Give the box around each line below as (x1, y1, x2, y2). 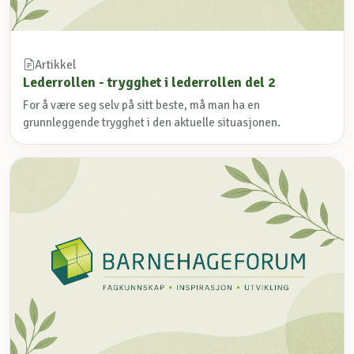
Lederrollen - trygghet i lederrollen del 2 (23, 73, 276, 91)
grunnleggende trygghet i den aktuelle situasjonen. (23, 115, 281, 130)
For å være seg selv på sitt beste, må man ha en (23, 97, 260, 112)
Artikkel (35, 57, 76, 72)
